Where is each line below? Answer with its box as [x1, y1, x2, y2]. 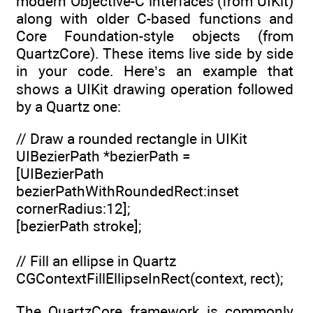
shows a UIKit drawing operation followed [16, 80, 293, 98]
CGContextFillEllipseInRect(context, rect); [16, 270, 283, 288]
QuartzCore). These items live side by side [16, 45, 293, 62]
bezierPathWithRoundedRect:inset [16, 182, 239, 201]
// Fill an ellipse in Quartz [16, 252, 176, 270]
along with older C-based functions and [16, 10, 293, 27]
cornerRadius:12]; [16, 200, 130, 218]
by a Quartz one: [16, 98, 121, 115]
